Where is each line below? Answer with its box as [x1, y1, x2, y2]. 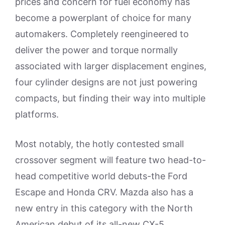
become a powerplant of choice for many [15, 13, 191, 23]
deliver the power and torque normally [15, 45, 178, 55]
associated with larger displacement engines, [15, 61, 206, 71]
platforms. [15, 109, 59, 120]
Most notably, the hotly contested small [15, 139, 184, 149]
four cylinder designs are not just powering [15, 77, 197, 87]
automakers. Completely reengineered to [15, 29, 189, 39]
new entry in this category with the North [15, 203, 193, 213]
